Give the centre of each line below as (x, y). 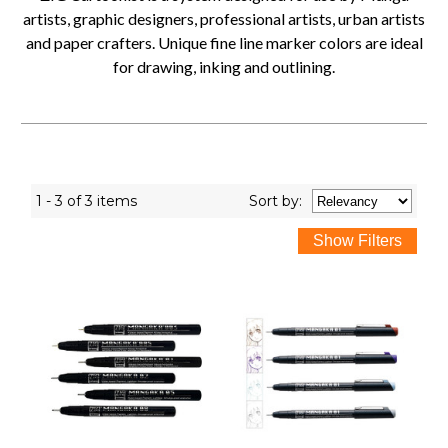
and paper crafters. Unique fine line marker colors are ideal (224, 43)
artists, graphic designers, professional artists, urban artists (224, 19)
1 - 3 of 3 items (86, 201)
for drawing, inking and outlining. (224, 67)
